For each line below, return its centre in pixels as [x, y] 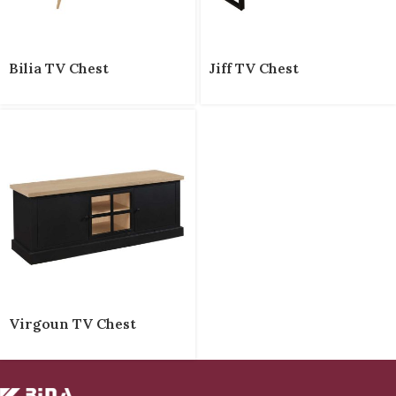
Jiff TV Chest [254, 69]
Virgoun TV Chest [72, 324]
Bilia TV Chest [59, 69]
